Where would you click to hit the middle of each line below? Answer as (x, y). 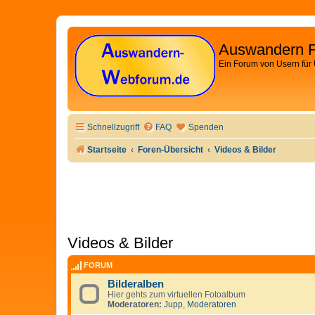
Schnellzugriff (113, 127)
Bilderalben (136, 284)
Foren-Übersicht (171, 150)
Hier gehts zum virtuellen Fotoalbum (176, 295)
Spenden (206, 127)
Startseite (107, 150)
